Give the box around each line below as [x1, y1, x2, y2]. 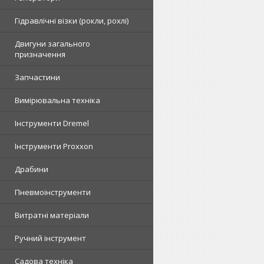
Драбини [15, 164, 48, 174]
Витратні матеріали [15, 210, 89, 220]
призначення [15, 49, 65, 60]
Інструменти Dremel [15, 118, 89, 128]
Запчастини [15, 72, 60, 82]
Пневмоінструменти [15, 187, 91, 197]
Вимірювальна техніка [15, 95, 100, 105]
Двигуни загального [15, 38, 90, 49]
